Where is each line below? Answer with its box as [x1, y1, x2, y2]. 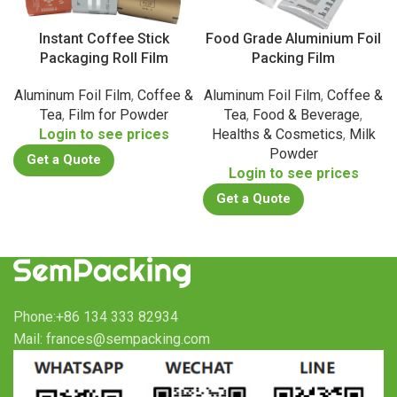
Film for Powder [67, 106, 168, 124]
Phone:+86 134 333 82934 [13, 308, 178, 326]
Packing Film [252, 50, 335, 67]
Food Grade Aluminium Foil [206, 30, 381, 48]
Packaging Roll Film [39, 50, 168, 67]
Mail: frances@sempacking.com [13, 331, 210, 348]
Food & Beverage [253, 106, 360, 124]
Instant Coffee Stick [38, 30, 169, 48]
